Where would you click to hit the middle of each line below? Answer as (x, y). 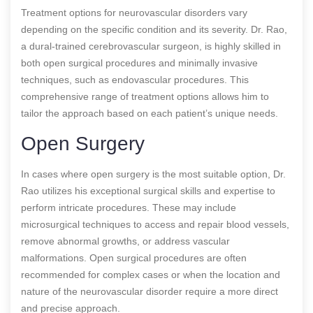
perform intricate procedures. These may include (129, 207)
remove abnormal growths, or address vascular (125, 241)
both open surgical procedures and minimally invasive (139, 63)
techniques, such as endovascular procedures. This (135, 79)
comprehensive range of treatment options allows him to (145, 96)
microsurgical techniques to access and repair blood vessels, (155, 224)
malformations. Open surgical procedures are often (134, 257)
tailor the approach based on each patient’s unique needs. (150, 113)
